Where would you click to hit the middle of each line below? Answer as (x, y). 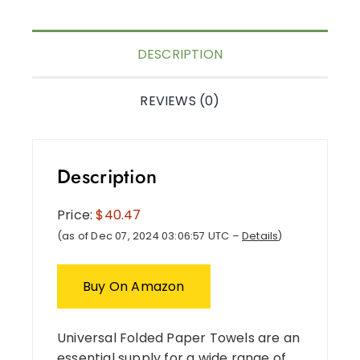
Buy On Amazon (134, 286)
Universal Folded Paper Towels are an (179, 337)
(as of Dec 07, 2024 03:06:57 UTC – (149, 235)
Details (260, 235)
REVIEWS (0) (180, 100)
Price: (77, 215)
